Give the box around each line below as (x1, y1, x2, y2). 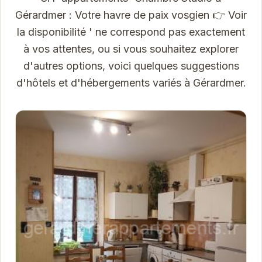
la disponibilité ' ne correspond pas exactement (17, 25, 245, 38)
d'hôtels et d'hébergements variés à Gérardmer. (16, 76, 246, 89)
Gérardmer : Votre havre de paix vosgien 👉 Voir (15, 8, 247, 21)
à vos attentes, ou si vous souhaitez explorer (23, 42, 239, 55)
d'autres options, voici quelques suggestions (23, 59, 239, 72)
